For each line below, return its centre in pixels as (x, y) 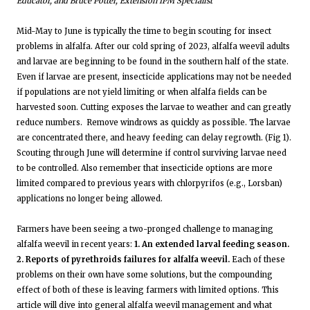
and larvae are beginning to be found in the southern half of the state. (153, 62)
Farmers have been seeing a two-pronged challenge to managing (145, 229)
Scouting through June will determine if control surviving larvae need (152, 153)
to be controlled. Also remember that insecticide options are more (145, 168)
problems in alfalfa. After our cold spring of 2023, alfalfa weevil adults (153, 46)
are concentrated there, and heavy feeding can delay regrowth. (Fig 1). (154, 138)
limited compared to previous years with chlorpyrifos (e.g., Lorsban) (149, 183)
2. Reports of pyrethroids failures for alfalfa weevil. (123, 259)
